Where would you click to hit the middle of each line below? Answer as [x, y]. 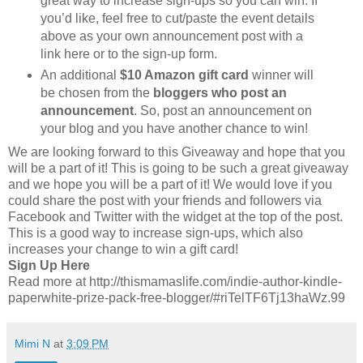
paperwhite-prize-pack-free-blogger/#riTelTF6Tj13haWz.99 [177, 298]
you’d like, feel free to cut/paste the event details [177, 19]
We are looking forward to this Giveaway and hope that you [177, 152]
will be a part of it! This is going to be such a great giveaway [178, 168]
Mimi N [32, 344]
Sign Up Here [49, 265]
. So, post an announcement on [222, 111]
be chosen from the [96, 93]
